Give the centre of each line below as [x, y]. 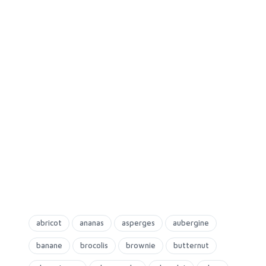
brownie [141, 245]
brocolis [94, 245]
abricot [49, 223]
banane [49, 245]
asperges [138, 223]
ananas [92, 223]
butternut [191, 245]
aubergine [191, 223]
